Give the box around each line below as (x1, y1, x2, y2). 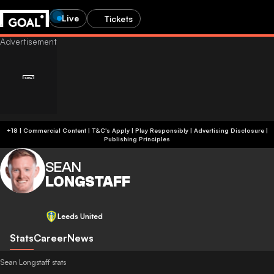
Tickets (105, 13, 133, 24)
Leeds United (57, 212, 103, 221)
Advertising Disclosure (193, 127, 264, 134)
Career (34, 232, 67, 244)
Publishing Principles (104, 135, 170, 143)
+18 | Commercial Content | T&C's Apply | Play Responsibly (91, 127, 188, 134)
